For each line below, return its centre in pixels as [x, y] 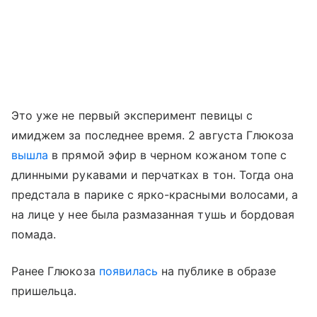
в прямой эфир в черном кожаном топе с [168, 155]
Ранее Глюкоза [55, 271]
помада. [34, 234]
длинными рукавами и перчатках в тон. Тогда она [153, 174]
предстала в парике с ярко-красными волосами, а [155, 194]
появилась [128, 271]
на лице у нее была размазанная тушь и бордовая [153, 214]
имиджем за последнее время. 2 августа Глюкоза [153, 135]
